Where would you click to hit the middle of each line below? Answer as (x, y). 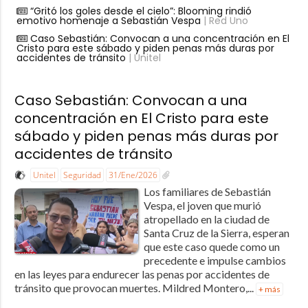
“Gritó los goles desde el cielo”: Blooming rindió (141, 11)
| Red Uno (224, 21)
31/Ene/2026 (133, 175)
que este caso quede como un (211, 247)
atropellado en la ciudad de (206, 219)
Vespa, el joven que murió (202, 206)
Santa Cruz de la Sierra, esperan (216, 233)
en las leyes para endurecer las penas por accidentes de (142, 274)
